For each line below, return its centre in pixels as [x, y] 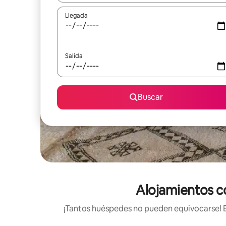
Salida [74, 56]
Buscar [150, 97]
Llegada [76, 16]
